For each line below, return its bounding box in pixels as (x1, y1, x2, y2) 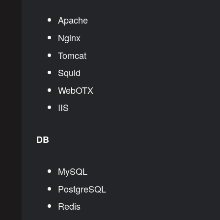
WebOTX (57, 83, 93, 96)
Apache (57, 13, 88, 27)
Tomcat (57, 48, 86, 61)
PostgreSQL (57, 182, 106, 195)
